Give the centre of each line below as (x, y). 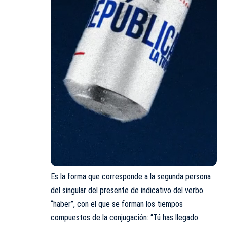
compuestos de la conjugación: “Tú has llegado (124, 218)
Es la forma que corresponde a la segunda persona (131, 177)
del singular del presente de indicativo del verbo (127, 191)
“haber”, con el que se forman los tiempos (117, 204)
